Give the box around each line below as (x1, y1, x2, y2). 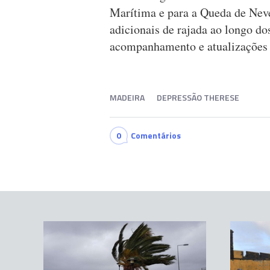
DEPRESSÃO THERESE (157, 91, 239, 104)
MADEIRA (110, 91, 145, 104)
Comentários (131, 129, 181, 142)
